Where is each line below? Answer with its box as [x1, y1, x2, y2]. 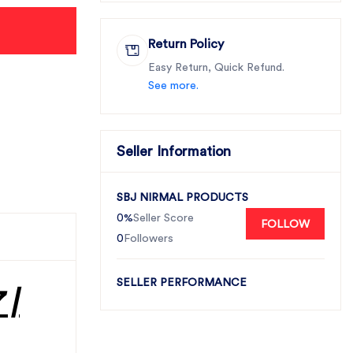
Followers [124, 233, 173, 244]
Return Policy [148, 38, 224, 50]
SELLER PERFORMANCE [117, 277, 247, 288]
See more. [148, 80, 199, 91]
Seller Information [117, 143, 231, 158]
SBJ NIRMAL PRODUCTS [117, 192, 248, 203]
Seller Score [133, 213, 194, 224]
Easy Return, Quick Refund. [148, 62, 284, 73]
